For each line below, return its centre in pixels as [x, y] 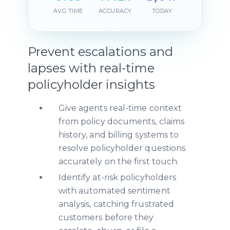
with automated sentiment [114, 191]
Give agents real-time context [120, 108]
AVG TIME [68, 11]
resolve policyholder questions [122, 148]
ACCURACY [115, 11]
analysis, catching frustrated [116, 204]
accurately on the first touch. [119, 161]
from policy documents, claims [121, 121]
